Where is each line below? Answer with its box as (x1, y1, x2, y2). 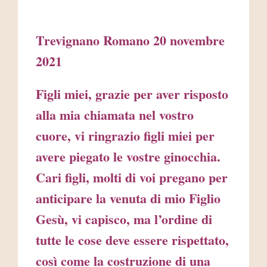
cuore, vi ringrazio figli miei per (36, 126, 215, 146)
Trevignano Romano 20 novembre (36, 30, 225, 51)
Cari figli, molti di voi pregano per (36, 167, 228, 188)
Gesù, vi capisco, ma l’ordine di (36, 209, 212, 229)
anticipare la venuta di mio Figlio (36, 188, 221, 209)
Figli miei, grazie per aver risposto (36, 84, 228, 104)
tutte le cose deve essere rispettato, (36, 230, 229, 250)
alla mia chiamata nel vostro (36, 105, 194, 125)
